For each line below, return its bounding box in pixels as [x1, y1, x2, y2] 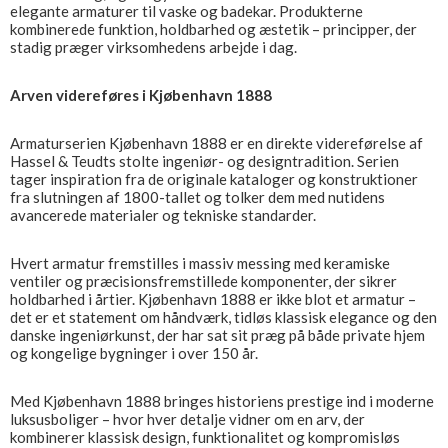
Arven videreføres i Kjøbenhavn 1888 [10, 86, 272, 104]
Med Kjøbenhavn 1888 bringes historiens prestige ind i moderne [10, 392, 434, 410]
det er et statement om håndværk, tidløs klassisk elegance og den [10, 308, 437, 326]
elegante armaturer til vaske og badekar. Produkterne [10, 2, 363, 20]
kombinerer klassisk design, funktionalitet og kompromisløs [10, 428, 400, 446]
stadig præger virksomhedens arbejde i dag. [10, 38, 297, 56]
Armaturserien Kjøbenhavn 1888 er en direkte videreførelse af [10, 134, 423, 152]
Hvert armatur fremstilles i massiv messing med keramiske [10, 254, 390, 272]
